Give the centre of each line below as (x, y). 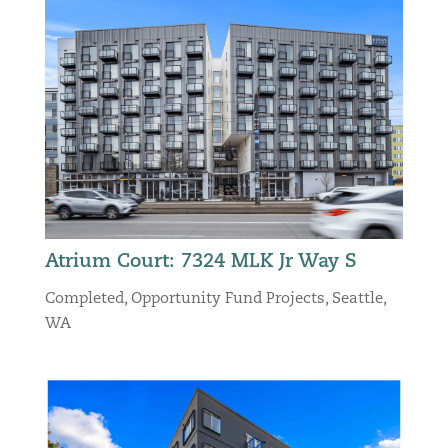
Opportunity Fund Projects (227, 299)
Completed (84, 299)
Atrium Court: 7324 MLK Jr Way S (200, 262)
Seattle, (358, 299)
